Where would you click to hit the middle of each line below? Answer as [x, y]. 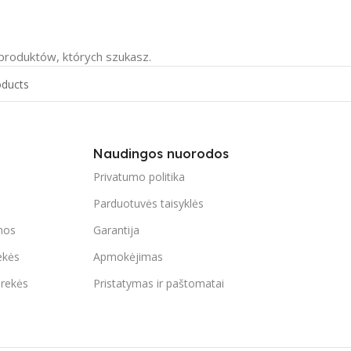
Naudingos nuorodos [161, 154]
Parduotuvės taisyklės [149, 203]
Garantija [117, 230]
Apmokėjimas [128, 257]
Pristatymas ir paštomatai [159, 283]
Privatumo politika [139, 177]
